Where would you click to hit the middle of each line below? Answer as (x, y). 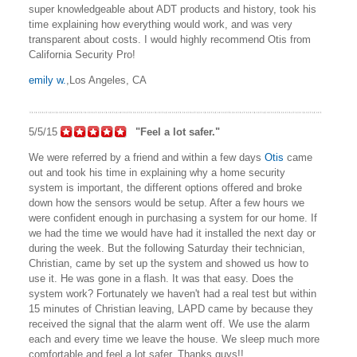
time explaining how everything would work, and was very (161, 25)
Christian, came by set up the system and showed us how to (169, 264)
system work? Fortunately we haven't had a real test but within (173, 294)
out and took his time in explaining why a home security (157, 173)
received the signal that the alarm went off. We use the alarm (169, 324)
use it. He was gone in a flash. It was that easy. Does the (161, 279)
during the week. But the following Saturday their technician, (167, 249)
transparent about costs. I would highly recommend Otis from (170, 40)
